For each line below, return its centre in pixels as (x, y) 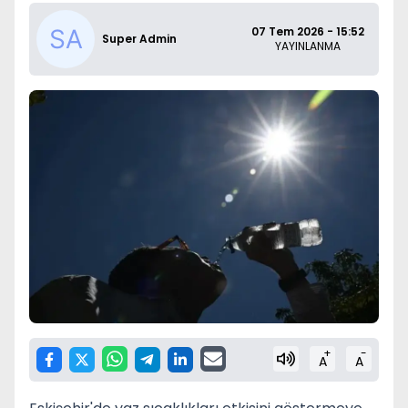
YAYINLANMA (308, 46)
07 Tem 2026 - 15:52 (308, 31)
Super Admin (139, 39)
